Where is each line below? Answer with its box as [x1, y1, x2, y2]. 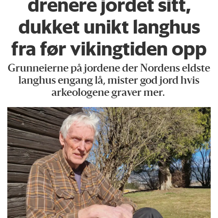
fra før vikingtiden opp [11, 36, 207, 60]
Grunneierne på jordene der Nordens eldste [8, 63, 210, 74]
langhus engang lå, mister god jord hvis [18, 75, 200, 86]
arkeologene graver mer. [51, 88, 167, 98]
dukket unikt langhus [18, 15, 200, 38]
